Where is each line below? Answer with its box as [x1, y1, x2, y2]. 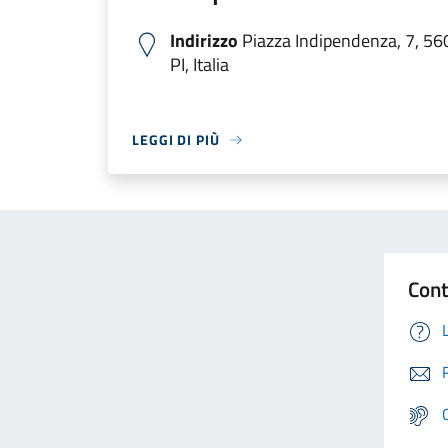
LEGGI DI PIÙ [132, 129, 220, 150]
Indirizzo [170, 27, 238, 54]
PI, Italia [170, 51, 229, 78]
